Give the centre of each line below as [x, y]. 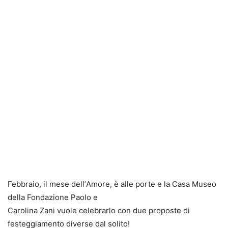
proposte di [169, 210]
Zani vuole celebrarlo [78, 210]
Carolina [23, 210]
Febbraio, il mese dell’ [47, 184]
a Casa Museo [191, 184]
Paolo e [84, 197]
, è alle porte [133, 184]
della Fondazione [38, 197]
